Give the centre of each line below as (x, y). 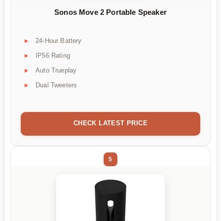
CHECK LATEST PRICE (110, 123)
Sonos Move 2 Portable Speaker (110, 12)
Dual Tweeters (56, 85)
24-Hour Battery (59, 40)
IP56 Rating (53, 55)
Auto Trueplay (56, 70)
